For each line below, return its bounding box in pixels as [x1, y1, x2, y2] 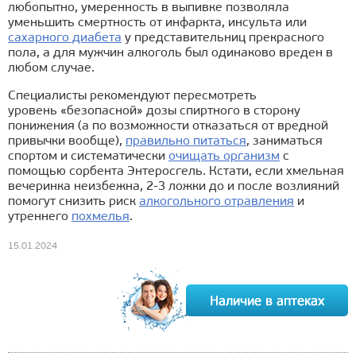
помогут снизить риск [8, 195, 139, 209]
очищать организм [168, 150, 280, 164]
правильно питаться [126, 135, 246, 149]
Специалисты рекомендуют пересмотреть [8, 90, 257, 103]
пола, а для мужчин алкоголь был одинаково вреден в [8, 47, 333, 60]
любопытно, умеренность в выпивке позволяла [8, 2, 289, 15]
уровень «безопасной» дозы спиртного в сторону [8, 105, 300, 118]
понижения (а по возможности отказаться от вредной [8, 120, 328, 133]
